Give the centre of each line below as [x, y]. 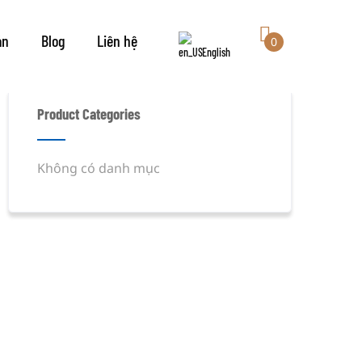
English [216, 52]
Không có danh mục [99, 168]
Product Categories [89, 114]
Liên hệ [117, 40]
